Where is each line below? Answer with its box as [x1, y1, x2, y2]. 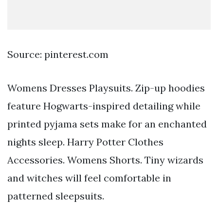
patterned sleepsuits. [7, 189, 104, 202]
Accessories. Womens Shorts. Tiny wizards [7, 153, 203, 166]
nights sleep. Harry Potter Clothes [7, 135, 163, 148]
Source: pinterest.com [7, 48, 109, 60]
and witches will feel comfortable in [7, 171, 171, 184]
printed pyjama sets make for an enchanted [7, 117, 207, 130]
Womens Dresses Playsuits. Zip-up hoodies [7, 81, 205, 94]
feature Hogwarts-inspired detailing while [7, 99, 200, 112]
